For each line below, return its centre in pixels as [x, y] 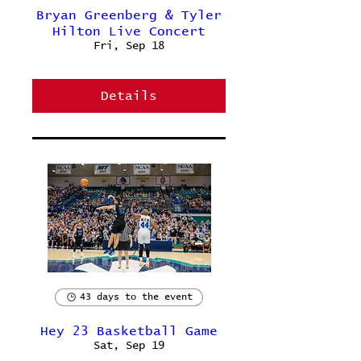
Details [129, 96]
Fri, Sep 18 [129, 46]
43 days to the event [136, 297]
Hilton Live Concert [129, 31]
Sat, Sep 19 [129, 346]
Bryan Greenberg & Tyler [129, 15]
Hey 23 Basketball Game [129, 331]
